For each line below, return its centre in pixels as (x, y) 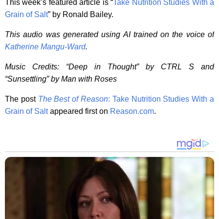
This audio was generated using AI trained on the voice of (109, 34)
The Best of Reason (73, 99)
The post (22, 99)
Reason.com (132, 111)
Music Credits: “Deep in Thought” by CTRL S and (109, 67)
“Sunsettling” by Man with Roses (61, 79)
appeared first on (79, 111)
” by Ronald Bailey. (81, 14)
